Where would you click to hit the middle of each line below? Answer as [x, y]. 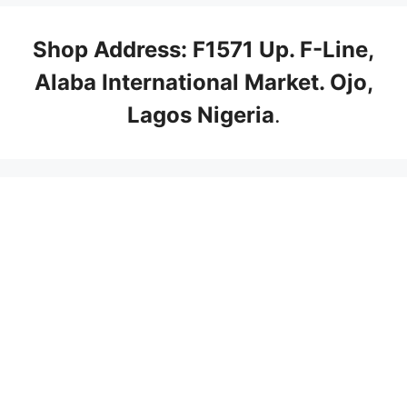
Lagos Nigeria [200, 114]
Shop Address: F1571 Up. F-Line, [203, 49]
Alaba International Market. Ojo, [203, 82]
